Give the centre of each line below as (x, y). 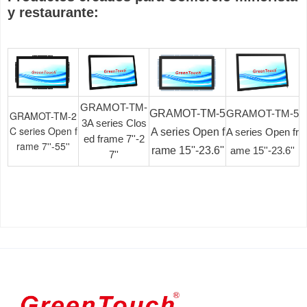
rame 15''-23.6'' (187, 150)
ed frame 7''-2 (114, 138)
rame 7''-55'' (43, 146)
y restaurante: (53, 12)
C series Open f (43, 131)
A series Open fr (262, 132)
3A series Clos (114, 123)
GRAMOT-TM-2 (43, 115)
